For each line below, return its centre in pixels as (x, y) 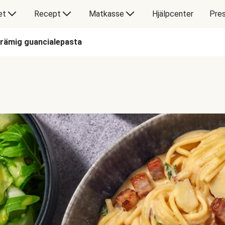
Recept (47, 14)
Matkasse (106, 14)
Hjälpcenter (173, 14)
